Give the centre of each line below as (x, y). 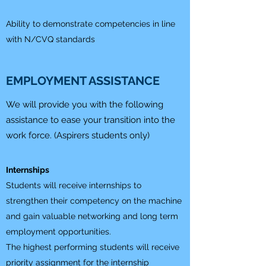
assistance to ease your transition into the (91, 120)
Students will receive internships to (74, 185)
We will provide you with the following (85, 104)
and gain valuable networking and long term (92, 216)
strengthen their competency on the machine (94, 201)
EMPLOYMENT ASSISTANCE (83, 81)
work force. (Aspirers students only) (78, 135)
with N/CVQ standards (50, 39)
